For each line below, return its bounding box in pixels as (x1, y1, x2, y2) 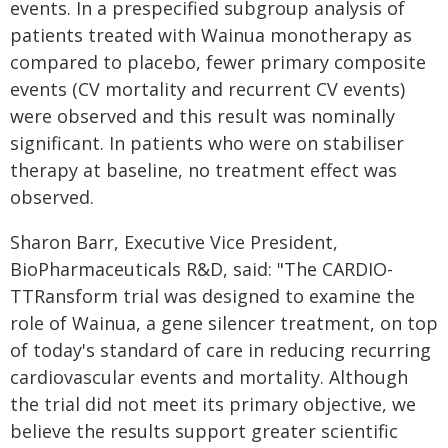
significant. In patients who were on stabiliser (10, 131, 404, 155)
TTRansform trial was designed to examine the (10, 284, 415, 308)
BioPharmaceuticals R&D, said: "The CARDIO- (10, 257, 393, 281)
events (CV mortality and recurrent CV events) (10, 77, 405, 101)
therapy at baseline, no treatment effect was (10, 158, 397, 182)
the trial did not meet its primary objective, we (10, 392, 416, 416)
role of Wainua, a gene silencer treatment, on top (10, 311, 438, 335)
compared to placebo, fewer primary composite (10, 50, 426, 74)
